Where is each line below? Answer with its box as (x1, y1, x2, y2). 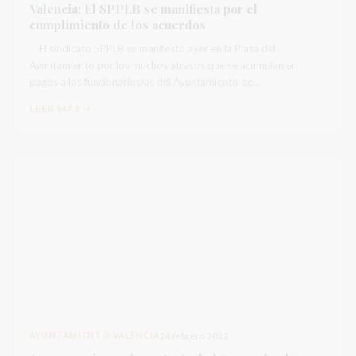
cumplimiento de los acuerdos (29, 17, 206, 33)
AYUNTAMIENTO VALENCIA (29, 331, 161, 340)
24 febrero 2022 (160, 331, 230, 341)
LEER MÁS (29, 103, 81, 114)
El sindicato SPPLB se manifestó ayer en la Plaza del (29, 42, 276, 55)
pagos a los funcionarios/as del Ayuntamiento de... (29, 75, 260, 88)
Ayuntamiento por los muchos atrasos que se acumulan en (29, 59, 297, 72)
